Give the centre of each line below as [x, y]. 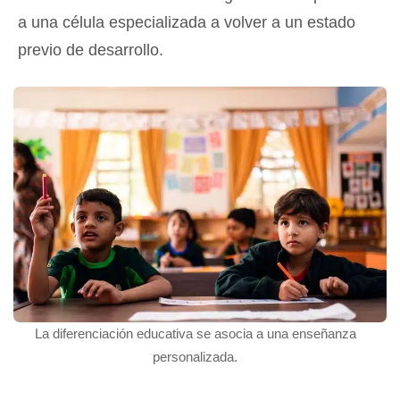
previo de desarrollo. [91, 50]
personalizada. [196, 357]
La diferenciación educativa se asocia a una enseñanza [195, 334]
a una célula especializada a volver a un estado [187, 23]
